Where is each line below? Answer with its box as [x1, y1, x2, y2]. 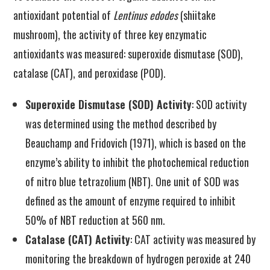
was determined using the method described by [25, 116, 217, 131]
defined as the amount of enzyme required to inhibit [25, 193, 236, 209]
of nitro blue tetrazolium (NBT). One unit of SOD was [25, 174, 239, 189]
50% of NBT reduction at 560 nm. [25, 212, 166, 228]
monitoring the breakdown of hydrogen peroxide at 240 [25, 251, 251, 266]
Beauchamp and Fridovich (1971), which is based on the [25, 135, 246, 151]
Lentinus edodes [113, 7, 178, 23]
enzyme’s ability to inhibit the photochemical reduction [25, 154, 250, 170]
